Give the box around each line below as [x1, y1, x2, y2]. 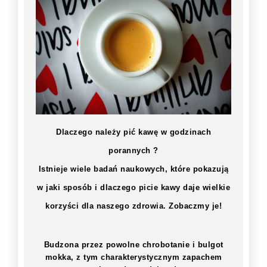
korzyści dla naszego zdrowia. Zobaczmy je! [45, 201, 222, 210]
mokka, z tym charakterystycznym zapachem [45, 252, 222, 262]
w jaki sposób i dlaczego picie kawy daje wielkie [37, 182, 230, 192]
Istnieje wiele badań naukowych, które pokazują [38, 164, 229, 173]
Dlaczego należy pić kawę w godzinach [56, 127, 211, 136]
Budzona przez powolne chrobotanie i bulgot [44, 240, 223, 249]
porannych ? [108, 145, 159, 155]
